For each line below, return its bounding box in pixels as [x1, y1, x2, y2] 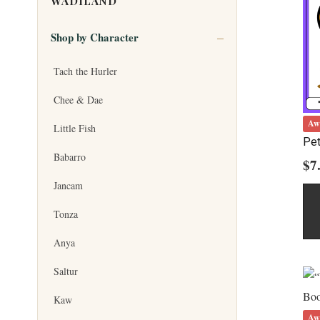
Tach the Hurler [54, 64, 117, 79]
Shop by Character [51, 29, 139, 46]
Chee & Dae [54, 93, 103, 107]
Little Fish [54, 121, 96, 136]
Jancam [54, 179, 83, 193]
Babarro [54, 150, 86, 164]
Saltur [54, 264, 78, 279]
